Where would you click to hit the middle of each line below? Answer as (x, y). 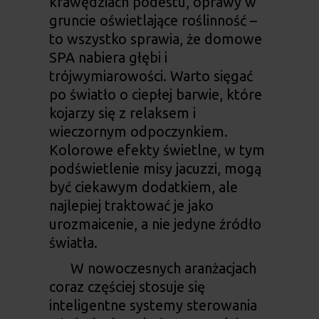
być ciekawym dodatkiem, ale (143, 187)
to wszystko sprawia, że (126, 39)
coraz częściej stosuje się (127, 287)
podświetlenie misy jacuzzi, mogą (155, 169)
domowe (233, 39)
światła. (73, 243)
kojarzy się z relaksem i (122, 113)
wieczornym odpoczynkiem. (138, 132)
